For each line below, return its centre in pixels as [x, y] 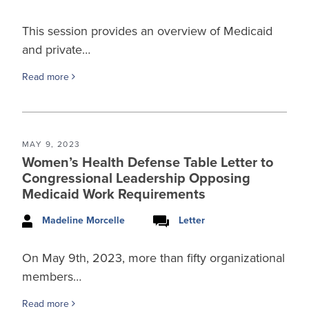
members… [52, 276]
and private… [56, 49]
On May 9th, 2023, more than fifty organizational [153, 258]
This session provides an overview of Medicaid [147, 31]
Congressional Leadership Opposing [136, 178]
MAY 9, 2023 [51, 144]
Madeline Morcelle [83, 220]
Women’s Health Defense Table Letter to [148, 162]
